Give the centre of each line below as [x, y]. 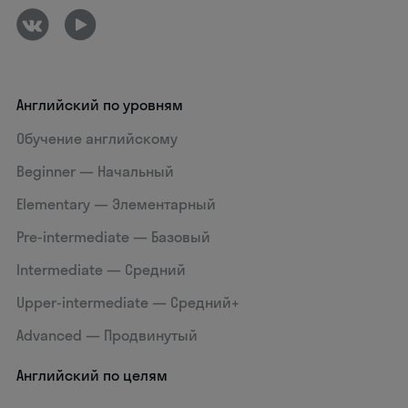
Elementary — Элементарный [117, 204]
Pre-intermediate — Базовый [114, 237]
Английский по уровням [100, 105]
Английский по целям [92, 376]
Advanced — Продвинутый [107, 336]
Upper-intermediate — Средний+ [128, 303]
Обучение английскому [97, 139]
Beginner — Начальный [96, 172]
